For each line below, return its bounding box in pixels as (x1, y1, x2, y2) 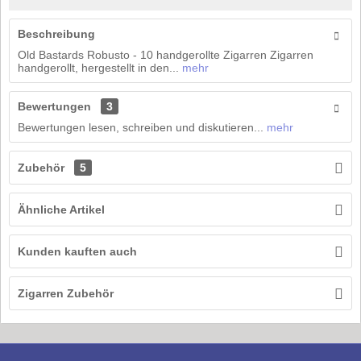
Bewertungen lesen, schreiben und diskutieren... (18, 121, 263, 135)
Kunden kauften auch (18, 245, 137, 259)
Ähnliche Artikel (18, 203, 105, 217)
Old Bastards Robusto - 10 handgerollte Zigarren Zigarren (18, 48, 313, 62)
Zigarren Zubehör (18, 287, 114, 301)
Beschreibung (18, 27, 95, 41)
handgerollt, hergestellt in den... (18, 61, 179, 75)
